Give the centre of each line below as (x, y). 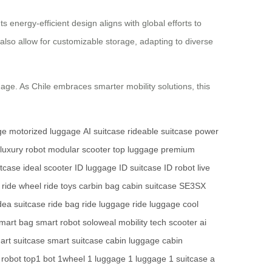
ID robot (179, 168)
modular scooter (79, 150)
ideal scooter (48, 168)
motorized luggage (45, 131)
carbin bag (99, 186)
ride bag (64, 204)
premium (178, 150)
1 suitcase (188, 259)
